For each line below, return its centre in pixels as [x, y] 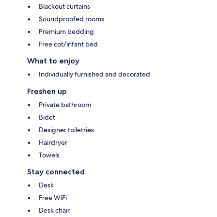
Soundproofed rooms [71, 19]
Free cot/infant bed [68, 44]
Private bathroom [65, 105]
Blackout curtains [64, 7]
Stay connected [56, 172]
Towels [49, 155]
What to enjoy [53, 61]
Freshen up [47, 92]
